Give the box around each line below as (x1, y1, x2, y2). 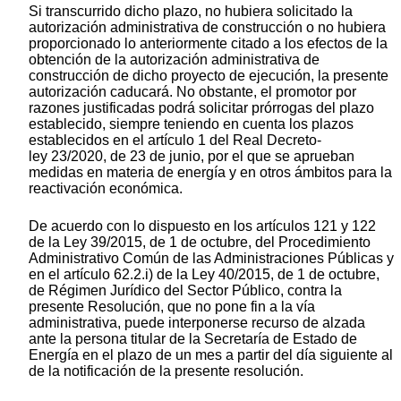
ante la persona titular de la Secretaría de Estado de (29, 331, 357, 347)
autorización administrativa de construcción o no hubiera (29, 20, 386, 36)
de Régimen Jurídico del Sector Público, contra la (29, 283, 342, 299)
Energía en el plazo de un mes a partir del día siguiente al (29, 347, 393, 363)
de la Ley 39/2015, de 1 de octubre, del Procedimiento (29, 235, 371, 251)
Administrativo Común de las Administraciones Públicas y (29, 251, 394, 267)
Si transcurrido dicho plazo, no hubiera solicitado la (29, 4, 353, 20)
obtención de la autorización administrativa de (29, 52, 320, 68)
